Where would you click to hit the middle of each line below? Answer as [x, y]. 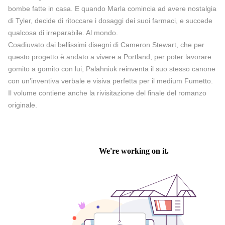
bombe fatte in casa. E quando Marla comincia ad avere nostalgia [112, 8]
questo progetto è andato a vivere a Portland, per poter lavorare [110, 57]
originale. [23, 105]
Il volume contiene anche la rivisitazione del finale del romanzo [107, 93]
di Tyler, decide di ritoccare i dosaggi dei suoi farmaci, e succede [110, 20]
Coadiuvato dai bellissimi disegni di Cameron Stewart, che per [106, 44]
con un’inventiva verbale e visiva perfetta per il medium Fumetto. [110, 81]
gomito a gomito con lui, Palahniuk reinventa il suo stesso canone [112, 69]
